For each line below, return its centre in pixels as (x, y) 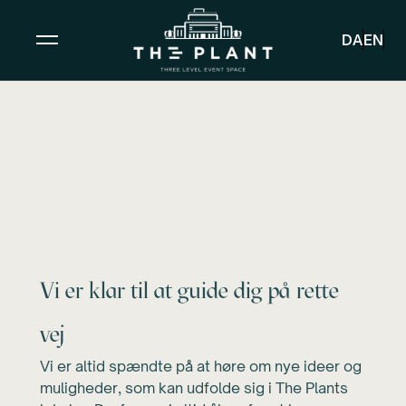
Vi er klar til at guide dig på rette (189, 290)
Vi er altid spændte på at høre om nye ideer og (201, 366)
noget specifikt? (180, 241)
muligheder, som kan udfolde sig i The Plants (194, 388)
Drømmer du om (161, 219)
